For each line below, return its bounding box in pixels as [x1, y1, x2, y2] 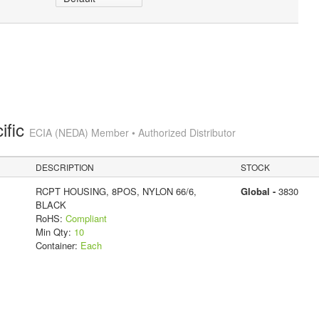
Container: [35, 238, 80, 252]
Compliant [65, 211, 107, 225]
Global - [240, 184, 278, 198]
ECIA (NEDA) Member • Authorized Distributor [28, 125, 236, 140]
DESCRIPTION [36, 160, 95, 173]
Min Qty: [35, 224, 74, 239]
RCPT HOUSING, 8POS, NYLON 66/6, [35, 184, 197, 198]
